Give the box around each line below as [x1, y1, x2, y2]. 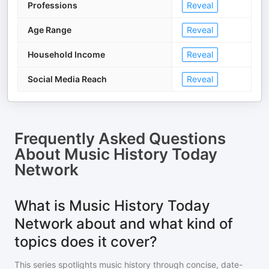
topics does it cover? [14, 233, 157, 251]
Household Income [28, 49, 105, 60]
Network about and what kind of [14, 215, 233, 233]
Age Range [28, 25, 71, 35]
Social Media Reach [28, 74, 107, 85]
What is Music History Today [14, 197, 210, 215]
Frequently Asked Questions [14, 129, 226, 148]
